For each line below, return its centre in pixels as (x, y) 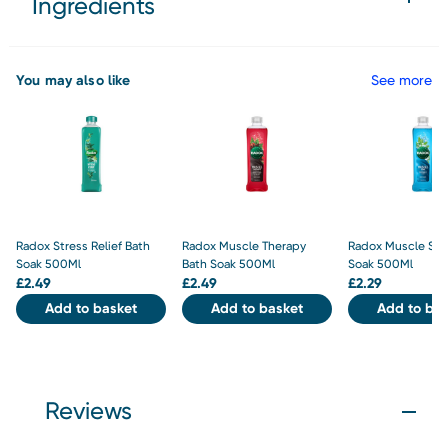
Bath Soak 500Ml (229, 263)
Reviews (88, 410)
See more (401, 79)
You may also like (73, 80)
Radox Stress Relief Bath (83, 245)
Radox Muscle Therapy (244, 245)
